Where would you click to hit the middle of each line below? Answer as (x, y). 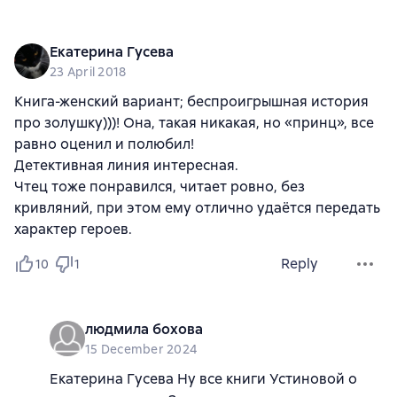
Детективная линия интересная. (126, 165)
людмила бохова (144, 329)
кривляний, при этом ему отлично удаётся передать (197, 208)
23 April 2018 (88, 72)
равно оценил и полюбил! (104, 144)
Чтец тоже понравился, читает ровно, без (160, 187)
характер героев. (73, 229)
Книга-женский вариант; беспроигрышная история (191, 101)
